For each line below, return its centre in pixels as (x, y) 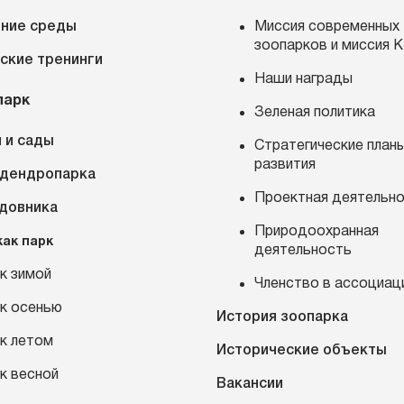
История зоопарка (282, 317)
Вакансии (250, 384)
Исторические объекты (302, 351)
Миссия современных (327, 27)
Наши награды (303, 79)
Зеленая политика (315, 113)
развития (285, 165)
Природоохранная (317, 232)
